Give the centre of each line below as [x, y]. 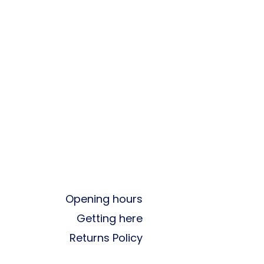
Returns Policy [106, 238]
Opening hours [104, 199]
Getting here [110, 218]
